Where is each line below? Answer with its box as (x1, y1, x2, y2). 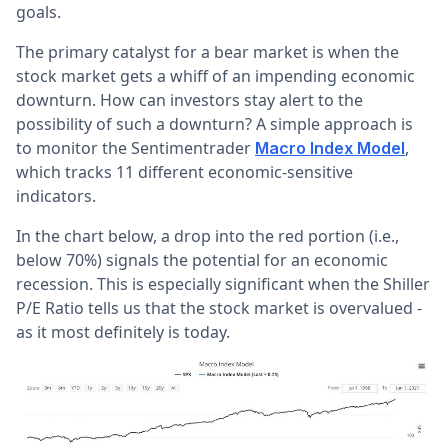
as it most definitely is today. (16, 321, 230, 343)
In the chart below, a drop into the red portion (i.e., (16, 225, 399, 247)
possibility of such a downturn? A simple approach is (16, 113, 413, 135)
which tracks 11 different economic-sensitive (16, 161, 353, 183)
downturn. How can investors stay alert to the (16, 89, 363, 111)
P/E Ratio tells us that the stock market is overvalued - (16, 297, 422, 319)
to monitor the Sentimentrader (16, 137, 255, 159)
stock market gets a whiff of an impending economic (16, 65, 415, 87)
